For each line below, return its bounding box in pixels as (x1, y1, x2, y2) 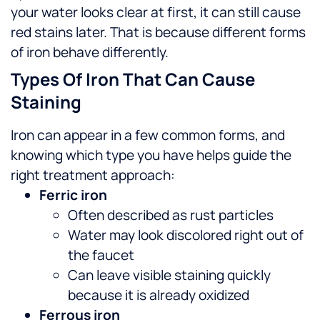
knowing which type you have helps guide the (11, 146, 291, 165)
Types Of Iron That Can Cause (11, 67, 255, 91)
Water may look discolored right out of (68, 226, 304, 245)
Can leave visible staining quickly (68, 266, 271, 285)
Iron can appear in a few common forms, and (11, 126, 285, 145)
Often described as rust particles (68, 206, 274, 225)
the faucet (68, 246, 134, 265)
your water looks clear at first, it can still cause (11, 3, 301, 22)
